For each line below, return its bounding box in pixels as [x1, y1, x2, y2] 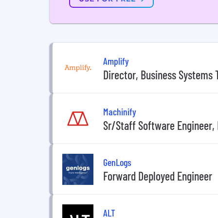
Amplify [103, 54, 129, 67]
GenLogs [103, 156, 131, 168]
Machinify [103, 105, 136, 117]
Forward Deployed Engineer [103, 168, 212, 183]
